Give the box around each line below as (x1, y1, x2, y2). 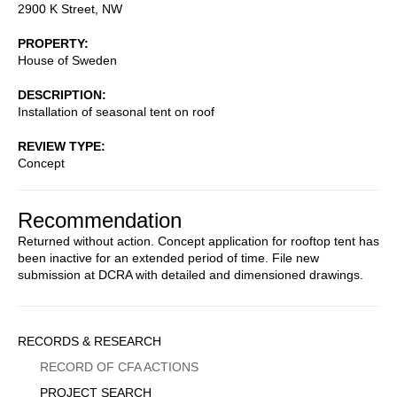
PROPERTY (18, 35, 84, 51)
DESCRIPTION (18, 87, 102, 102)
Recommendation (18, 207, 182, 232)
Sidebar (18, 328, 90, 353)
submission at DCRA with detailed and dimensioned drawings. (18, 267, 363, 282)
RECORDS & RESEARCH (18, 333, 161, 348)
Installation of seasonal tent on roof (18, 104, 214, 119)
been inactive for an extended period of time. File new (18, 250, 319, 265)
